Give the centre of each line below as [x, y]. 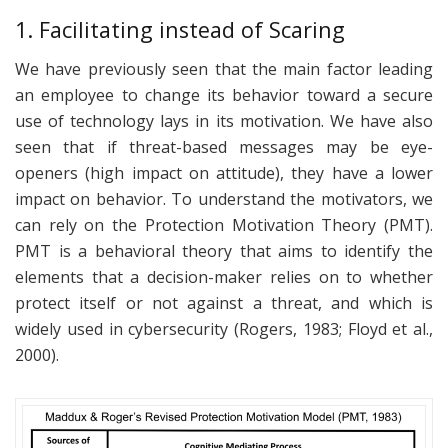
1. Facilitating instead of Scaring [180, 30]
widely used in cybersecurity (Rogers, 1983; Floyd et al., [224, 329]
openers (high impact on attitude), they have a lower [224, 173]
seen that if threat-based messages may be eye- [224, 147]
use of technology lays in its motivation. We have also [224, 121]
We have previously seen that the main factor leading [224, 69]
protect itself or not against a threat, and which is [224, 303]
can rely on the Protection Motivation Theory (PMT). [224, 225]
